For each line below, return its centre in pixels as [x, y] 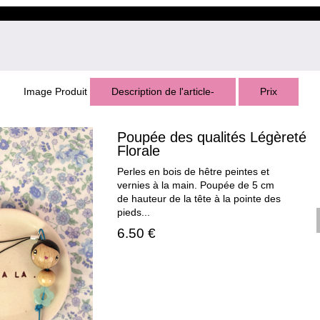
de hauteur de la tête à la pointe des [199, 199]
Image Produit [56, 92]
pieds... [134, 213]
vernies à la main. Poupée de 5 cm [196, 186]
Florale [139, 151]
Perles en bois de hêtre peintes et [194, 172]
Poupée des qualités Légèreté [212, 137]
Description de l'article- [162, 92]
